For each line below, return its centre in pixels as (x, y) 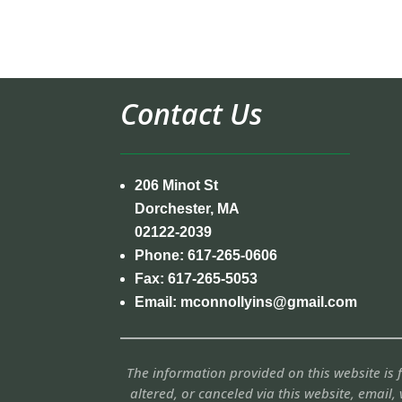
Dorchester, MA (188, 208)
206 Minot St (177, 185)
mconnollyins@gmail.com (269, 301)
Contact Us (192, 113)
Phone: (162, 255)
